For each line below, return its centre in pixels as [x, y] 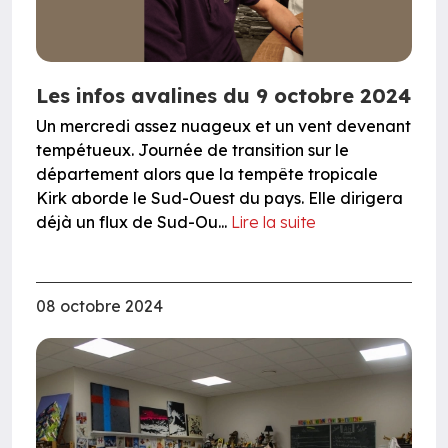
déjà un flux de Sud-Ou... [133, 221]
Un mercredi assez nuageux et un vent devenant [223, 125]
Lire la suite [273, 221]
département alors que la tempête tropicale [207, 173]
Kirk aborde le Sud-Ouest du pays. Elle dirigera [219, 197]
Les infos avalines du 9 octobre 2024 [223, 95]
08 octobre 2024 [99, 305]
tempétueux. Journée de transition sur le [192, 149]
